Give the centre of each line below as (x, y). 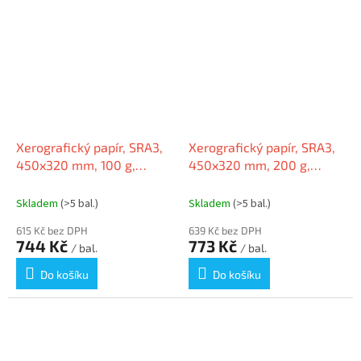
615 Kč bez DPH (52, 230)
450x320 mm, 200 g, (249, 164)
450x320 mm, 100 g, (76, 164)
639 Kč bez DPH (225, 230)
